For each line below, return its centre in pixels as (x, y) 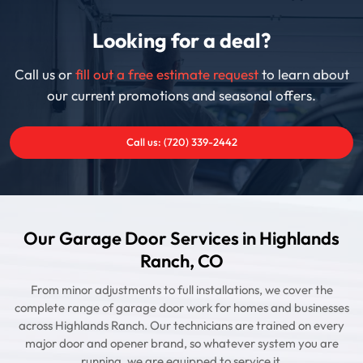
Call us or (45, 75)
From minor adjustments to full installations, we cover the (181, 290)
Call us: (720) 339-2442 (181, 143)
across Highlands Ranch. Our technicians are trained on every (181, 326)
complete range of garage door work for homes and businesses (181, 308)
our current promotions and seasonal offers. (181, 96)
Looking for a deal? (181, 42)
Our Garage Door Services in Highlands (181, 239)
